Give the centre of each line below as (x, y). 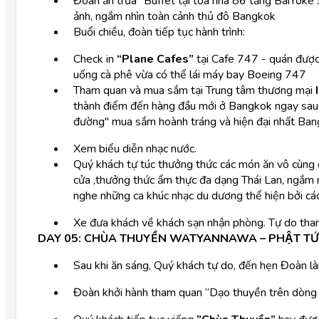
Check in (95, 59)
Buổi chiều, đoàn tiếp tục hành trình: (159, 32)
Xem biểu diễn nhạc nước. (135, 149)
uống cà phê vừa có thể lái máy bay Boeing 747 (190, 75)
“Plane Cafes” (155, 59)
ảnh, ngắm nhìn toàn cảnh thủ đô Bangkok (174, 16)
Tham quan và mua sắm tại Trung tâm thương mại (194, 90)
